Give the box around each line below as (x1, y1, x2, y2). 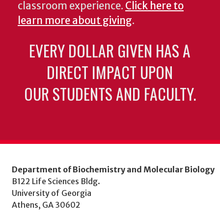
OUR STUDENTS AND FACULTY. (24, 82, 196, 106)
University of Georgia (12, 188, 91, 198)
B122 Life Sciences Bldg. (12, 176, 100, 186)
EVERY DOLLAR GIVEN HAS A (29, 39, 191, 62)
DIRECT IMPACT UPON (47, 60, 173, 84)
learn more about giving (18, 14, 132, 27)
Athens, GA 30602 (12, 199, 81, 210)
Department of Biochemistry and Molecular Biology (12, 164, 215, 174)
